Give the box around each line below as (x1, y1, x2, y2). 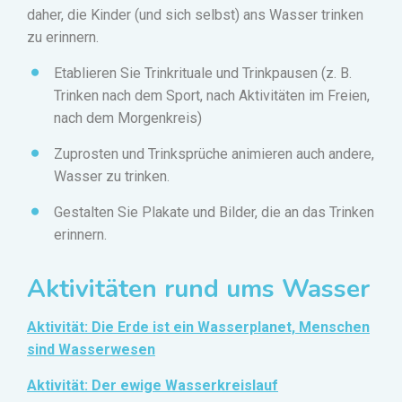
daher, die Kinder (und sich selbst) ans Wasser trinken (27, 6, 363, 24)
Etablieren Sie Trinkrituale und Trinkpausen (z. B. (54, 65, 352, 83)
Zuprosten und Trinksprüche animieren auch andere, (54, 145, 374, 163)
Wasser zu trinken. (54, 168, 170, 186)
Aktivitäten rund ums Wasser (27, 272, 370, 307)
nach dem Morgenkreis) (54, 109, 202, 127)
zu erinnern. (27, 29, 99, 47)
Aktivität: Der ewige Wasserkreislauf (27, 377, 278, 395)
